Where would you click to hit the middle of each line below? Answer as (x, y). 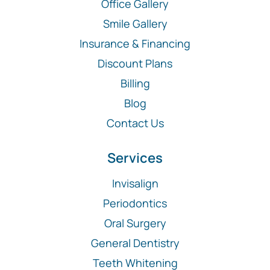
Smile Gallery (135, 24)
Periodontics (135, 203)
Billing (135, 83)
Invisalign (135, 184)
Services (135, 158)
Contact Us (135, 123)
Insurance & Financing (135, 44)
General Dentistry (135, 243)
